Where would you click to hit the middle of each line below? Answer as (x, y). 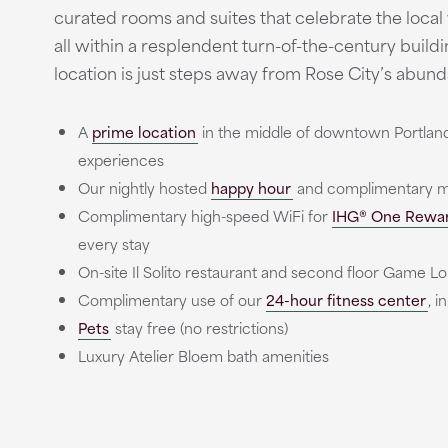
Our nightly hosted (144, 187)
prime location (143, 131)
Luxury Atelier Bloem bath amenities (203, 355)
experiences (120, 159)
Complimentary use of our (171, 299)
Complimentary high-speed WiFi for (204, 215)
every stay (113, 243)
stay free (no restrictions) (199, 327)
